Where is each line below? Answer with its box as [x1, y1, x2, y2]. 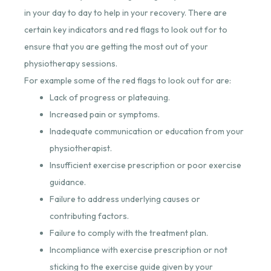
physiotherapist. [49, 142, 112, 154]
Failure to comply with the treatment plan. [49, 227, 208, 238]
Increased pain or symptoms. [49, 108, 160, 120]
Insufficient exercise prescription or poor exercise [49, 159, 241, 171]
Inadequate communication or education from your [49, 125, 244, 137]
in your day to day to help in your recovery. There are [24, 7, 227, 18]
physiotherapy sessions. [24, 57, 119, 69]
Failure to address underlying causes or [49, 193, 200, 204]
